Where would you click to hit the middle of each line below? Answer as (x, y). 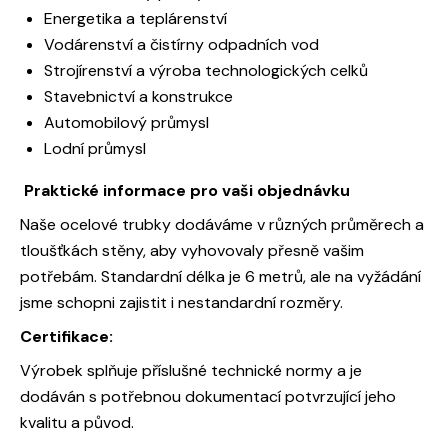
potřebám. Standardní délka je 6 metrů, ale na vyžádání (220, 277)
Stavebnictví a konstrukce (138, 97)
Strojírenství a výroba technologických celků (206, 71)
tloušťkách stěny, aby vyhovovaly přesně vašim (192, 251)
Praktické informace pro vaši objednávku (187, 191)
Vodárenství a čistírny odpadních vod (181, 45)
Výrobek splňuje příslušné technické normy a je (191, 371)
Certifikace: (68, 337)
